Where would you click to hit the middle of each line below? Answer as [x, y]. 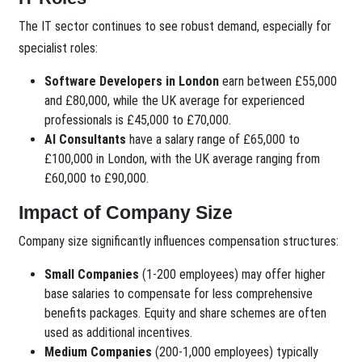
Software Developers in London [132, 82]
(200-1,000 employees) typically [236, 352]
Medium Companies [99, 352]
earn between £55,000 [278, 82]
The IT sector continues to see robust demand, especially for [175, 27]
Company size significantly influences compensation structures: [179, 242]
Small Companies [92, 275]
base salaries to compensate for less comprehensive [179, 294]
